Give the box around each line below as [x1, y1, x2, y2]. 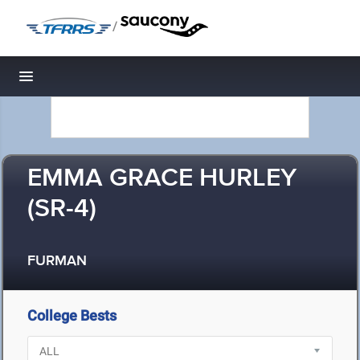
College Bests [27, 307, 117, 324]
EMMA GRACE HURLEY [27, 162, 297, 195]
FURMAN [27, 252, 87, 271]
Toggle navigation [27, 72, 135, 89]
